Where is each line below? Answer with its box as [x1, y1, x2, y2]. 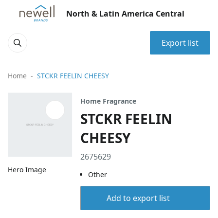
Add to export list [106, 193, 170, 203]
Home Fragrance [80, 96, 137, 106]
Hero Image [8, 165, 46, 175]
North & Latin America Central [66, 8, 184, 19]
